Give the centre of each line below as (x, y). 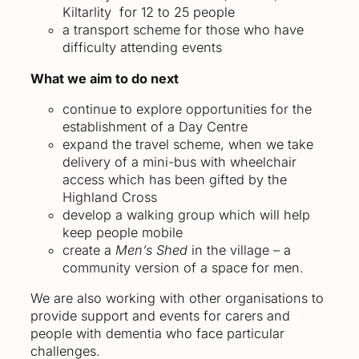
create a (89, 250)
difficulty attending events (142, 48)
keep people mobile (123, 232)
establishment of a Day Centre (155, 126)
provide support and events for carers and (160, 316)
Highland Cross (110, 197)
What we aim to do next (105, 78)
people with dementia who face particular (157, 334)
